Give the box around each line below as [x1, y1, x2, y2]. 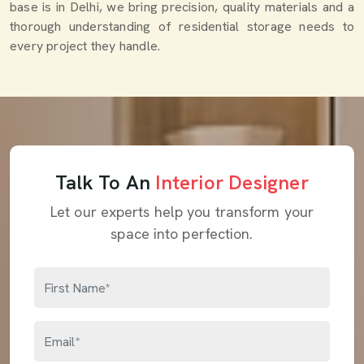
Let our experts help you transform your [50, 202, 314, 221]
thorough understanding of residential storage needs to [10, 18, 354, 35]
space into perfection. [110, 224, 253, 243]
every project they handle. [10, 37, 161, 54]
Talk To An [55, 170, 156, 195]
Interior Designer [155, 170, 309, 195]
